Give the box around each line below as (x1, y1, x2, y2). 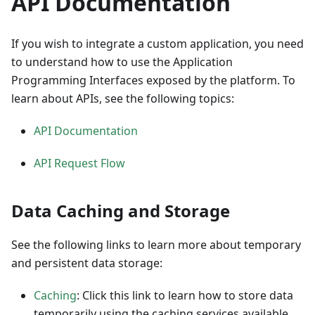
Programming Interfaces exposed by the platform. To (11, 72, 295, 89)
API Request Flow (34, 155, 125, 172)
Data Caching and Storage (11, 199, 230, 223)
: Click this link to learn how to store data (77, 288, 293, 304)
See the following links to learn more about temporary (11, 237, 301, 253)
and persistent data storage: (11, 255, 162, 271)
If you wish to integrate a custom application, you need (11, 36, 304, 52)
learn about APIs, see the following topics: (11, 91, 234, 107)
